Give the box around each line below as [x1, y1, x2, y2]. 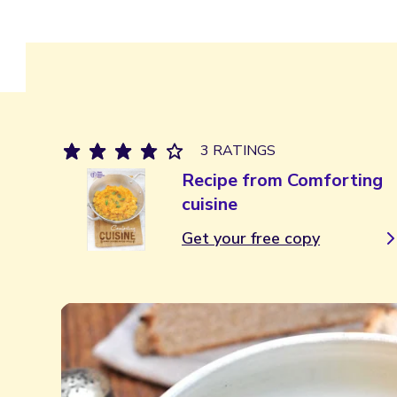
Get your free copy [182, 228, 321, 250]
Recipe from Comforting [182, 168, 384, 192]
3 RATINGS [200, 141, 276, 160]
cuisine [182, 192, 238, 216]
